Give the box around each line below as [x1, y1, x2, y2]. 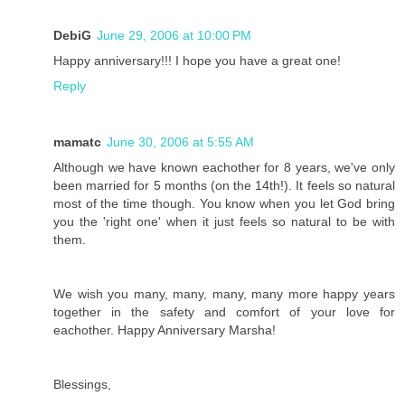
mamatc [53, 135, 101, 150]
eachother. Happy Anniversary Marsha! [53, 323, 276, 338]
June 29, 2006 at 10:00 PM [97, 28, 251, 43]
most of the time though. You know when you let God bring [53, 196, 395, 212]
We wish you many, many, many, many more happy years [53, 287, 395, 302]
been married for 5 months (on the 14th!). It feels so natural [53, 178, 395, 193]
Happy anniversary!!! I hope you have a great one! [53, 53, 341, 69]
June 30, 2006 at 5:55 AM [107, 135, 254, 150]
